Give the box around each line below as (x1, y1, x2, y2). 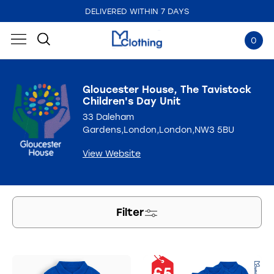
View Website (83, 149, 141, 159)
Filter (116, 206, 144, 218)
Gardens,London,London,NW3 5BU (83, 125, 234, 135)
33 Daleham (83, 112, 134, 122)
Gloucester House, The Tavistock (83, 84, 251, 95)
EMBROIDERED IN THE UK (88, 6, 186, 16)
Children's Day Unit (83, 95, 180, 107)
